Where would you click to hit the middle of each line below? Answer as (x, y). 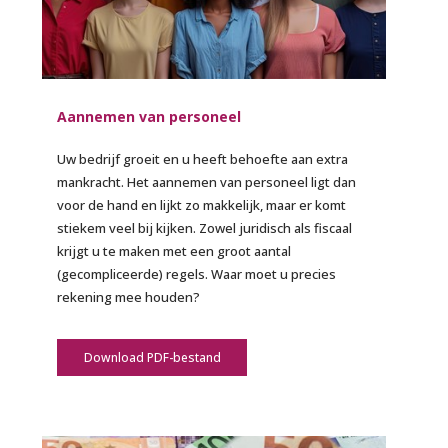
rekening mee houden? (129, 296)
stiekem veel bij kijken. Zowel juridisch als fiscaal (205, 227)
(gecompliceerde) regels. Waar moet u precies (197, 273)
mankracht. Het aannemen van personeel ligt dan (207, 181)
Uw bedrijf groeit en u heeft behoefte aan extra (203, 158)
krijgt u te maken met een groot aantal (174, 250)
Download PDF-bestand (152, 357)
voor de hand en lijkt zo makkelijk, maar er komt (202, 204)
